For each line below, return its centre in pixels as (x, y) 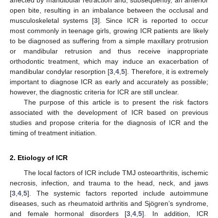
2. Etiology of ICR (39, 157)
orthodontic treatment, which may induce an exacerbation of (109, 61)
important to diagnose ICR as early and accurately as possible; (109, 82)
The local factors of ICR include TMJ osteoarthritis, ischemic (116, 173)
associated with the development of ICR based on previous (109, 112)
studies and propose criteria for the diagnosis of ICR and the (109, 122)
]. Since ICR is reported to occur (153, 20)
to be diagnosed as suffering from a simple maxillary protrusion (109, 41)
